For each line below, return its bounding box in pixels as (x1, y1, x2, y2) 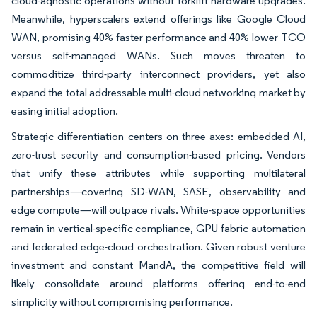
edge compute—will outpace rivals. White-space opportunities (11, 202, 306, 217)
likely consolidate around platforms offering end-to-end (11, 276, 306, 290)
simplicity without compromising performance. (11, 294, 233, 309)
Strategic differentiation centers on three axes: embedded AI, (11, 129, 306, 143)
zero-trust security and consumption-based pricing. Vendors (11, 147, 306, 161)
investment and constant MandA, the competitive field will (11, 258, 306, 272)
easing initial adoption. (11, 103, 118, 117)
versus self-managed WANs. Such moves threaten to (11, 48, 306, 62)
